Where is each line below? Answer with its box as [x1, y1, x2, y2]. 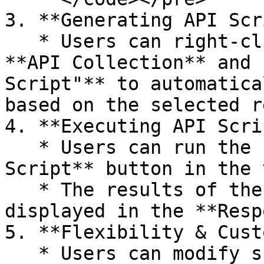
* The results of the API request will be [5, 179, 38, 200]
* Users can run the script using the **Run [5, 137, 38, 158]
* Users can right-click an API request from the [5, 31, 38, 52]
